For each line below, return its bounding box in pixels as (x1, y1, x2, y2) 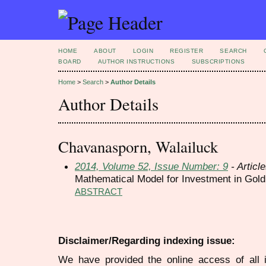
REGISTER (170, 47, 204, 54)
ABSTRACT (75, 186, 122, 197)
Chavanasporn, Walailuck (58, 135, 218, 157)
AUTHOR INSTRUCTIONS (97, 58, 175, 65)
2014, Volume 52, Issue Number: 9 (75, 160, 228, 172)
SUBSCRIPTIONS (191, 58, 245, 65)
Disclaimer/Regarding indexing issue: (58, 234, 235, 246)
